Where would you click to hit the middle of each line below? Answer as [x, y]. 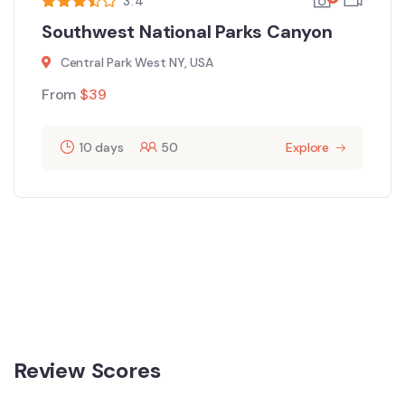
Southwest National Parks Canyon [187, 31]
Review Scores [87, 370]
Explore [307, 147]
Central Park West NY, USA [137, 62]
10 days [101, 147]
